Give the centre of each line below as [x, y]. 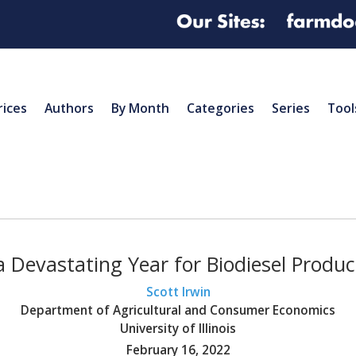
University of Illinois [178, 328]
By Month [140, 108]
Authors [69, 108]
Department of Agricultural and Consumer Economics [178, 310]
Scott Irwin [178, 292]
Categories [221, 108]
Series [291, 108]
